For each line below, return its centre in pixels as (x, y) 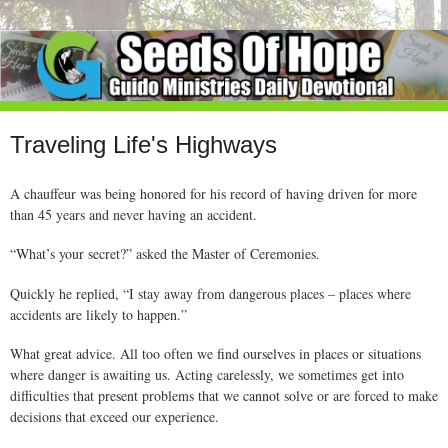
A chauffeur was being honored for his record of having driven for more (213, 194)
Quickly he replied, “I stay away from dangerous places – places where (210, 293)
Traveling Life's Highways (143, 145)
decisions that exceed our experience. (114, 416)
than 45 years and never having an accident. (133, 215)
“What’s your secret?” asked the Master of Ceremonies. (165, 254)
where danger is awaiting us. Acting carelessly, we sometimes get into (207, 374)
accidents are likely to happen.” (98, 314)
